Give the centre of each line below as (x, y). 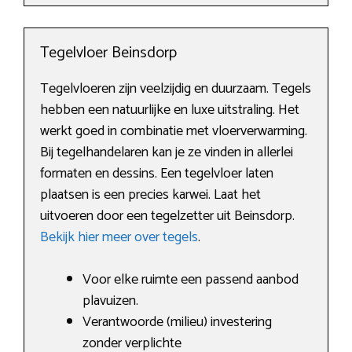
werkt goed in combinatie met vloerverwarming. (174, 132)
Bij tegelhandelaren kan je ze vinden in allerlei (167, 153)
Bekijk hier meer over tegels (119, 238)
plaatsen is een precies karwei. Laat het (150, 195)
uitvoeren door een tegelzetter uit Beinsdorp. (167, 216)
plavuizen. (110, 301)
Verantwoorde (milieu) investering (177, 323)
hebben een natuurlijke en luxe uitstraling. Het (170, 110)
